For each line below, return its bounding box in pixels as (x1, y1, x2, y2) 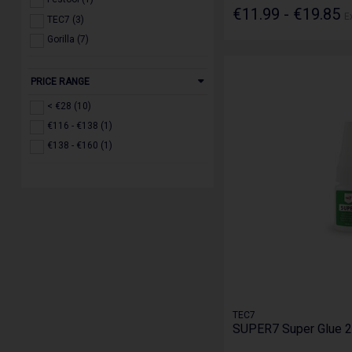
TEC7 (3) (47, 13, 85, 25)
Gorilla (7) (47, 33, 90, 45)
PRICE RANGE (31, 76, 90, 88)
